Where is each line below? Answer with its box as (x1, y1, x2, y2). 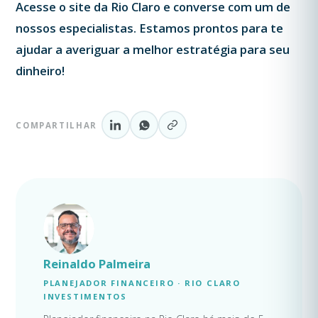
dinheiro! (16, 62, 65, 79)
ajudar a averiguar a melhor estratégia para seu (16, 40, 290, 57)
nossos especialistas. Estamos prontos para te (16, 19, 284, 36)
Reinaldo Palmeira (43, 255, 150, 272)
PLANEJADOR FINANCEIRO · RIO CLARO (43, 277, 241, 288)
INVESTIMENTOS (43, 290, 128, 302)
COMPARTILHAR (16, 119, 97, 131)
